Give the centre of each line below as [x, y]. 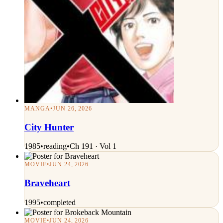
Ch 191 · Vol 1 [93, 146]
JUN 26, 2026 [72, 108]
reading [55, 146]
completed [59, 202]
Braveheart [47, 183]
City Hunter [49, 127]
